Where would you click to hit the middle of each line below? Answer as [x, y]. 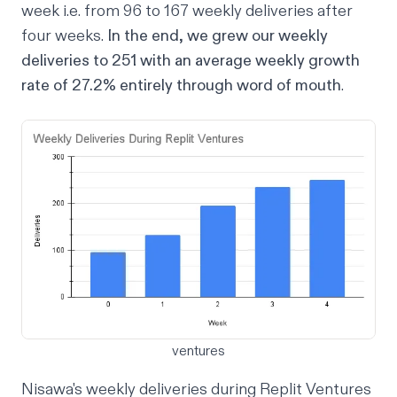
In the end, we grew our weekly [218, 35]
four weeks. [64, 35]
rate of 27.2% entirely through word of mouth [181, 85]
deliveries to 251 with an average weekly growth [191, 60]
